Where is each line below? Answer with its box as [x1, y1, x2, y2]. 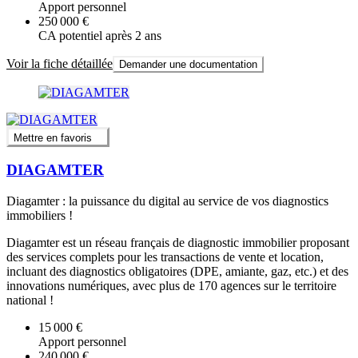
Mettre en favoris [14, 131, 92, 144]
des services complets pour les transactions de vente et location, [6, 249, 324, 264]
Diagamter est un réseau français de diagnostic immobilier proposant [6, 235, 349, 249]
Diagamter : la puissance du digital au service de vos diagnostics [6, 193, 328, 208]
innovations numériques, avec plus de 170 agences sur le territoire [6, 278, 336, 292]
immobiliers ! [6, 208, 73, 222]
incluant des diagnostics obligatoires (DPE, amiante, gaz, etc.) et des [6, 264, 348, 278]
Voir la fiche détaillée [6, 57, 113, 71]
